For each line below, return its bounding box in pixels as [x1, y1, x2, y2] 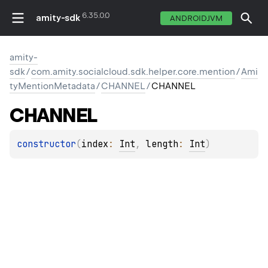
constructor [17, 138, 76, 151]
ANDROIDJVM [170, 13, 223, 23]
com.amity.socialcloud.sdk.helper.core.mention [31, 66, 235, 77]
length [146, 138, 178, 151]
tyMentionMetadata [10, 81, 95, 92]
